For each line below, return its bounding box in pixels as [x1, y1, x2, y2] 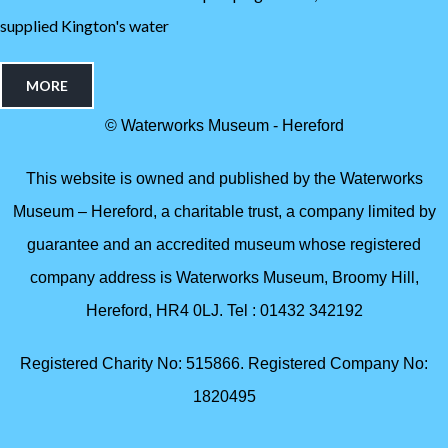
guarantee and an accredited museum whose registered [27, 235, 421, 253]
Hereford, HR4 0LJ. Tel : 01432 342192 [85, 301, 363, 319]
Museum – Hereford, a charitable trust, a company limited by [12, 202, 436, 220]
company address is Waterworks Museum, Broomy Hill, [29, 268, 419, 286]
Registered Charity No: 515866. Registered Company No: [20, 354, 428, 372]
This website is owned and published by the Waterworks [25, 169, 423, 187]
